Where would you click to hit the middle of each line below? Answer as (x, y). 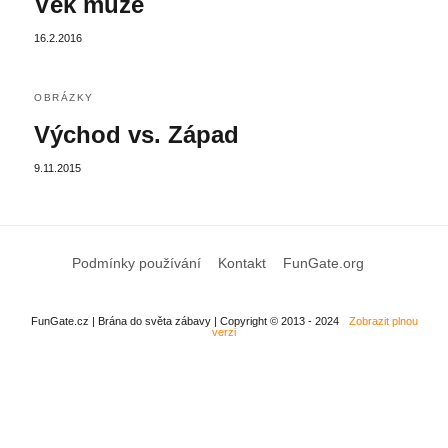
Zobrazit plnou (383, 320)
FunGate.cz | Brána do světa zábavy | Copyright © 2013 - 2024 (184, 320)
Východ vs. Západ (136, 134)
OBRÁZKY (64, 97)
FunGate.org (323, 262)
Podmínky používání (136, 262)
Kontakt (241, 262)
